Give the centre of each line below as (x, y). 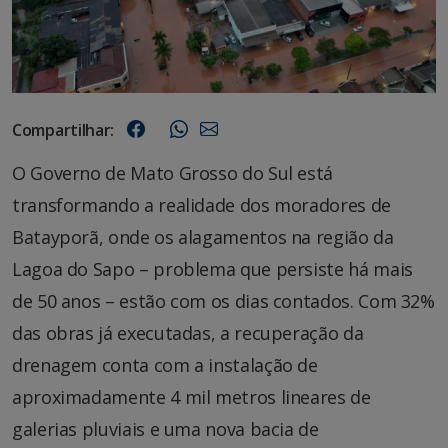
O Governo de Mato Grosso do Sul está (173, 172)
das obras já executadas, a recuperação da (188, 332)
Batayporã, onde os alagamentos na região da (203, 236)
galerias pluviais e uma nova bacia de (165, 428)
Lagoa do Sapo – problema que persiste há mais (212, 268)
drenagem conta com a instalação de (165, 364)
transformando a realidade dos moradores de (201, 204)
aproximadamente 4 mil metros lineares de (191, 396)
